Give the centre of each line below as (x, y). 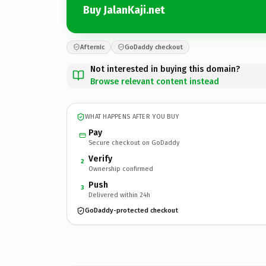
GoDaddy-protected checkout (132, 210)
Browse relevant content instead (155, 81)
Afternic (92, 47)
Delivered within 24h (119, 195)
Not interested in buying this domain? (165, 69)
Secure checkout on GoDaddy (134, 142)
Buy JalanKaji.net (124, 10)
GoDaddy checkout (154, 47)
